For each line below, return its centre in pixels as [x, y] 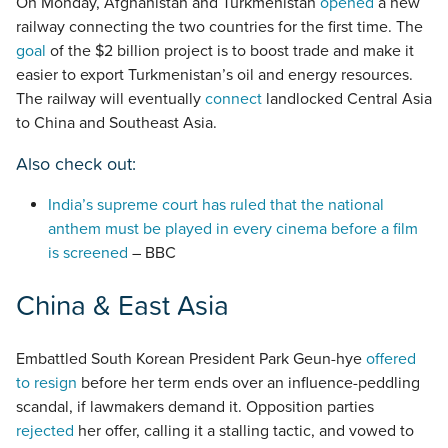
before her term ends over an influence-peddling [248, 382]
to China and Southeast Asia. [116, 123]
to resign [46, 382]
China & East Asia [122, 305]
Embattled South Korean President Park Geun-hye [191, 358]
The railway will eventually [110, 99]
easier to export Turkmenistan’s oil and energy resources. [214, 75]
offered [391, 358]
